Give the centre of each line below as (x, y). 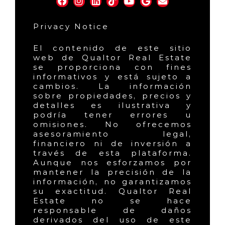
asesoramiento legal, (113, 134)
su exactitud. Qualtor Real (113, 191)
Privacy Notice (71, 27)
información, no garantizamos (113, 182)
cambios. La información (113, 86)
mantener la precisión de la (113, 172)
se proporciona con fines (113, 67)
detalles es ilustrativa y (113, 105)
